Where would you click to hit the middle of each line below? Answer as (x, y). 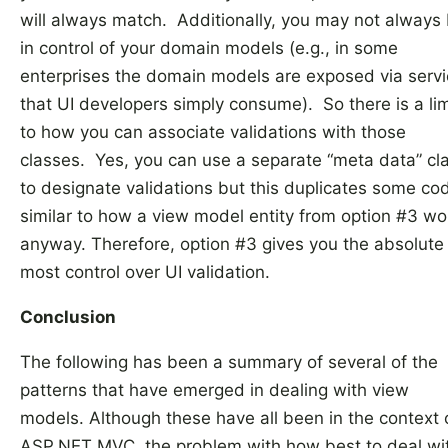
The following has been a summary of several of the (229, 362)
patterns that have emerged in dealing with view (214, 390)
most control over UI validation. (145, 272)
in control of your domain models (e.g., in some (209, 48)
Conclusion (68, 317)
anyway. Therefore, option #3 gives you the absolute (232, 244)
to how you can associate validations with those (213, 132)
